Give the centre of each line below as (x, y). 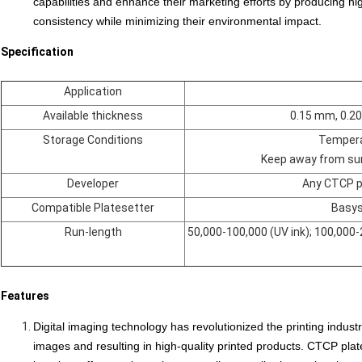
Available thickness (93, 116)
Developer (93, 184)
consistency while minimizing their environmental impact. (177, 21)
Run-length (93, 232)
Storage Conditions (93, 140)
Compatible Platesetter (93, 208)
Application (93, 92)
